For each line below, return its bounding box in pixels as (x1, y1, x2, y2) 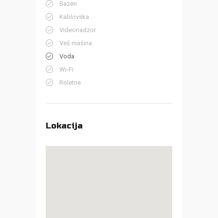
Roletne (59, 79, 81, 87)
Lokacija (46, 121, 83, 131)
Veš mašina (59, 39, 92, 47)
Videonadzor (59, 26, 96, 34)
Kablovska (59, 13, 89, 21)
